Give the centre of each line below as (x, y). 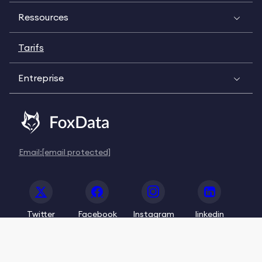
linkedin (209, 214)
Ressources (43, 17)
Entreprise (41, 78)
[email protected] (76, 152)
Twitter (41, 214)
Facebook (97, 214)
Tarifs (31, 47)
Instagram (153, 214)
